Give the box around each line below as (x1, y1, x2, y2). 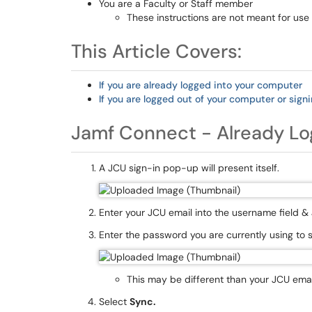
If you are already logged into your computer (99, 79, 302, 91)
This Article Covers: (71, 39, 242, 63)
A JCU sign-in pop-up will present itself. (99, 162, 279, 174)
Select (99, 295, 130, 308)
